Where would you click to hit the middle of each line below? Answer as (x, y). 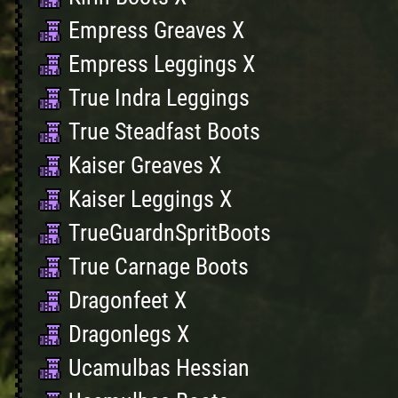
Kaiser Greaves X (145, 165)
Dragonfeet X (127, 300)
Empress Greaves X (156, 30)
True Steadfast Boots (164, 131)
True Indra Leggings (159, 98)
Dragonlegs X (129, 334)
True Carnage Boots (159, 267)
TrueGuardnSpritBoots (170, 233)
